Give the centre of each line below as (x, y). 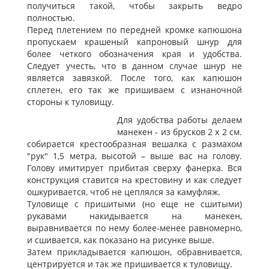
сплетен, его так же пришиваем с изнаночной (134, 90)
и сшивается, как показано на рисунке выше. (121, 240)
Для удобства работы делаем (180, 120)
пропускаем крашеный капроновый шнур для (134, 42)
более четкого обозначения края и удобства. (134, 54)
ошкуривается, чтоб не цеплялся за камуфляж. (124, 192)
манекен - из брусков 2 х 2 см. (180, 132)
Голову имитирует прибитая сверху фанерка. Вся (134, 168)
